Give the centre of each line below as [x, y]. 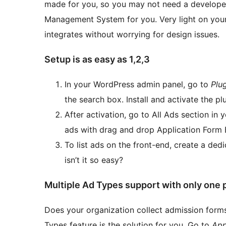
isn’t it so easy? [94, 160]
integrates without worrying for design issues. [132, 34]
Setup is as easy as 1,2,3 [97, 59]
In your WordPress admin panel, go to [138, 84]
